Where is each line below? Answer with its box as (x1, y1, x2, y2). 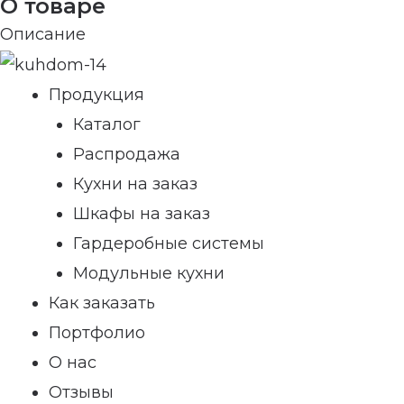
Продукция (49, 84, 144, 105)
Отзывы (49, 381, 114, 402)
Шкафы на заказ (73, 203, 210, 224)
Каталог (73, 114, 141, 134)
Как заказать (49, 292, 155, 313)
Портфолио (49, 322, 145, 343)
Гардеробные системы (73, 233, 264, 253)
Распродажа (73, 143, 180, 164)
